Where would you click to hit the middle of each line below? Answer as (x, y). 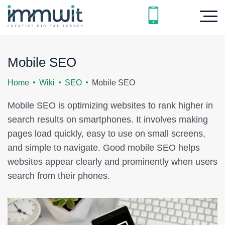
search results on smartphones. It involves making (108, 120)
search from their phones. (59, 176)
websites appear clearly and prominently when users (113, 162)
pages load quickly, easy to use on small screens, (106, 134)
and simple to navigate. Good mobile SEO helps (104, 148)
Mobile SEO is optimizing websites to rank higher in (110, 106)
